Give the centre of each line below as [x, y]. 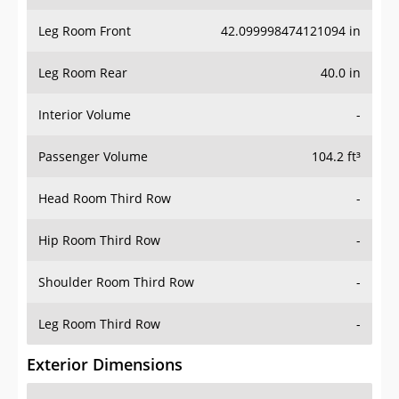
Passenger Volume [93, 157]
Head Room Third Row [105, 199]
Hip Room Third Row [99, 240]
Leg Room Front [85, 31]
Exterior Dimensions [105, 365]
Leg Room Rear [83, 73]
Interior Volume [85, 115]
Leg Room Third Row [99, 324]
